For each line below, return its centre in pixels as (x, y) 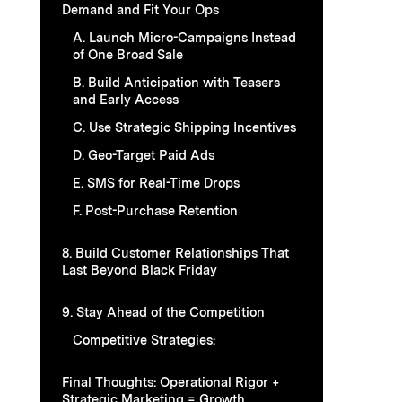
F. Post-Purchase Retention (155, 210)
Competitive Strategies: (144, 339)
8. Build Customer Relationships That (175, 252)
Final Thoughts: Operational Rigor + (171, 381)
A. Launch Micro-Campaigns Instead (184, 37)
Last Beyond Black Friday (140, 269)
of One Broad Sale (128, 54)
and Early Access (126, 99)
